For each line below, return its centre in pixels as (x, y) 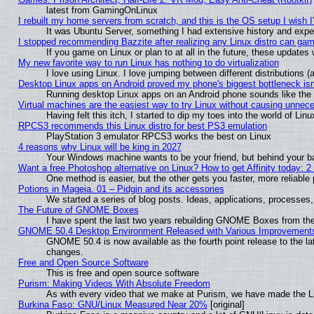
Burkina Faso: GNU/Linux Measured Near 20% (112, 305)
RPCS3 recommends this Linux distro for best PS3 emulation (142, 126)
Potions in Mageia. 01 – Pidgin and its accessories (121, 189)
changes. (64, 252)
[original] (226, 305)
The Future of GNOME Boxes (78, 210)
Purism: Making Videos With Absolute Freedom (114, 284)
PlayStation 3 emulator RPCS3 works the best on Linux (158, 137)
